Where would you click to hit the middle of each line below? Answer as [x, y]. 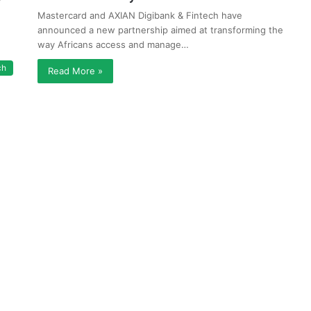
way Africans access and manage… [113, 44]
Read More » [75, 71]
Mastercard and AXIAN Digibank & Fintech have [140, 15]
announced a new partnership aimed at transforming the [160, 30]
